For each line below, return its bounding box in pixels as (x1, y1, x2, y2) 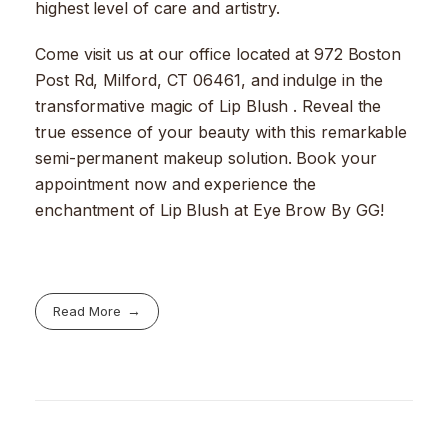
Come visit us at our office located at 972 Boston (35, 44, 402, 65)
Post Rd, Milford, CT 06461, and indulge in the (35, 70, 384, 91)
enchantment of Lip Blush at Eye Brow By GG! (35, 200, 384, 221)
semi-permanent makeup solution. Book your (35, 148, 377, 169)
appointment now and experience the (35, 174, 317, 195)
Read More (53, 303, 122, 320)
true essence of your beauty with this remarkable (35, 122, 408, 143)
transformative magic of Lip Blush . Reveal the (35, 96, 382, 117)
